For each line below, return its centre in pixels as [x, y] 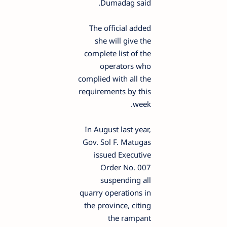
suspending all [129, 180]
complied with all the [118, 78]
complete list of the [121, 53]
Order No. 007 [129, 167]
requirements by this [118, 91]
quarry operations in [118, 192]
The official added [123, 28]
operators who [128, 66]
